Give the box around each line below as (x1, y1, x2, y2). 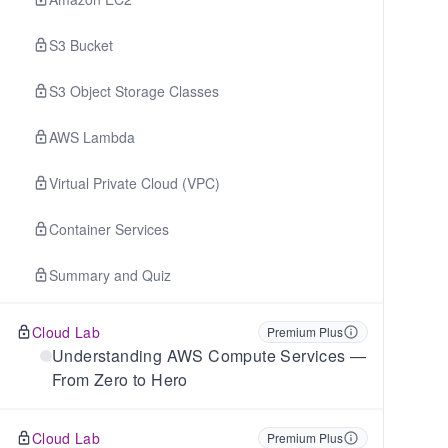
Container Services (49, 219, 169, 239)
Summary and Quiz (49, 265, 171, 285)
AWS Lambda (49, 127, 135, 147)
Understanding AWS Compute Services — (52, 344, 367, 367)
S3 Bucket (49, 35, 113, 55)
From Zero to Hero (52, 368, 188, 391)
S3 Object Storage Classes (49, 81, 219, 101)
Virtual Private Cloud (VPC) (49, 173, 220, 193)
